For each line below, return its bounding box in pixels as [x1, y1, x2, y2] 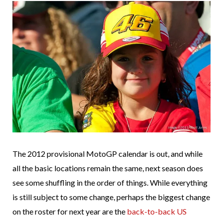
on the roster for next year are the [12, 207, 127, 217]
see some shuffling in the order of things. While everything [12, 178, 208, 188]
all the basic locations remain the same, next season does [12, 163, 203, 173]
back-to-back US [127, 207, 187, 217]
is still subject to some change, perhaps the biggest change [12, 192, 210, 202]
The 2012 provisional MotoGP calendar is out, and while [12, 149, 203, 159]
